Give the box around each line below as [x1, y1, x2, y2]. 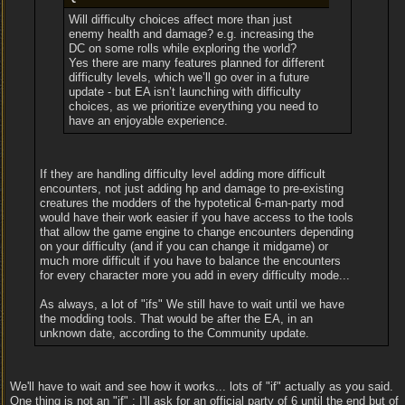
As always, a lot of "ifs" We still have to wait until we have [39, 297, 344, 311]
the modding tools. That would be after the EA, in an [39, 312, 313, 325]
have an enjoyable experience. [69, 114, 229, 127]
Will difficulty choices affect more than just [69, 13, 293, 26]
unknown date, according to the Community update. [39, 326, 309, 340]
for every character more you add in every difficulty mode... [39, 268, 350, 282]
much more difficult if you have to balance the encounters [39, 254, 341, 268]
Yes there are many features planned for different [69, 56, 325, 70]
